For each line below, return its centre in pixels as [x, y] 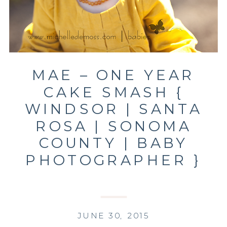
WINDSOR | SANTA [113, 109]
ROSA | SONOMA [113, 126]
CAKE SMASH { [113, 92]
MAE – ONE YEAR [113, 75]
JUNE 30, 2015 [113, 216]
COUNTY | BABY [113, 143]
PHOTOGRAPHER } [113, 160]
